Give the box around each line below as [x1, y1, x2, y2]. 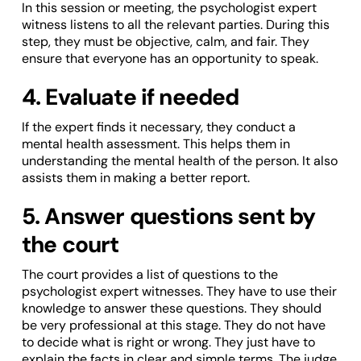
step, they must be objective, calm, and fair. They [21, 33, 309, 51]
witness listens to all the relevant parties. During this [21, 16, 330, 34]
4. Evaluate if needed [21, 82, 239, 113]
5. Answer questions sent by [21, 201, 316, 232]
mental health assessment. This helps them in [21, 135, 290, 153]
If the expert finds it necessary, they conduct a [21, 118, 296, 136]
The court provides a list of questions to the [21, 266, 278, 284]
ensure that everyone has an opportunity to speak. [21, 50, 318, 68]
